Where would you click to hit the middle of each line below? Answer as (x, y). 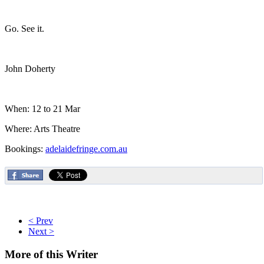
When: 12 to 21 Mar (42, 108)
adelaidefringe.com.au (86, 148)
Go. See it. (24, 28)
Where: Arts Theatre (42, 128)
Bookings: (25, 148)
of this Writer (64, 254)
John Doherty (30, 68)
